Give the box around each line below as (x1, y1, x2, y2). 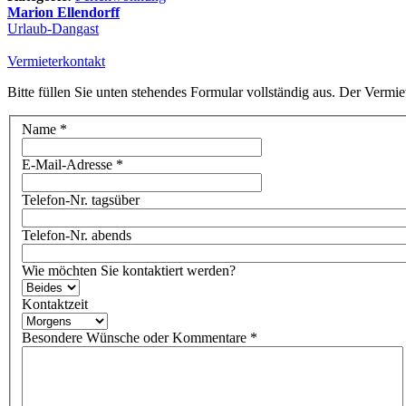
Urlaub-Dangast (7, 20, 99, 36)
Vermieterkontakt (7, 53, 105, 69)
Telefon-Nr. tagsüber (22, 192, 140, 208)
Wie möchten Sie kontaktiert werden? (22, 263, 236, 279)
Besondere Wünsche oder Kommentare (22, 330, 246, 346)
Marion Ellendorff (7, 4, 120, 20)
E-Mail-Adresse (22, 157, 112, 173)
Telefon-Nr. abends (22, 227, 131, 244)
